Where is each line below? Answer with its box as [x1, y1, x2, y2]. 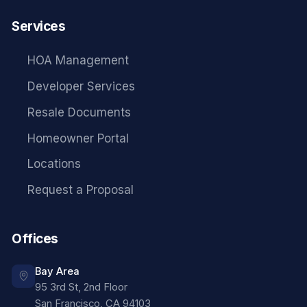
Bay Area [35, 265, 79, 278]
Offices [12, 230, 58, 247]
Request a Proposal [27, 183, 134, 197]
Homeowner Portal [27, 131, 130, 145]
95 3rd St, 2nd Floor [35, 280, 127, 293]
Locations [27, 157, 82, 171]
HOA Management [27, 53, 130, 68]
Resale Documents [27, 105, 132, 119]
